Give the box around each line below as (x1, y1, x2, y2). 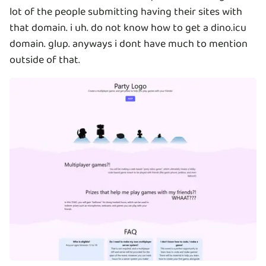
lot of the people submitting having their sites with (9, 3, 242, 20)
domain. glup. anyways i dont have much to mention (9, 35, 248, 52)
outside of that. (9, 51, 80, 68)
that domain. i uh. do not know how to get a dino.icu (9, 19, 246, 36)
